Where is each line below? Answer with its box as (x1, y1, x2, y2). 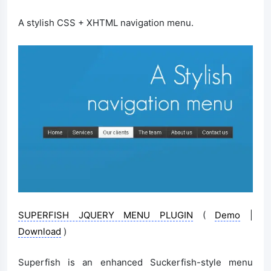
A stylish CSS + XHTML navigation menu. (18, 17, 194, 29)
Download (18, 225, 61, 237)
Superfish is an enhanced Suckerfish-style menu (18, 256, 253, 268)
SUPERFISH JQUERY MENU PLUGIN (18, 209, 193, 221)
